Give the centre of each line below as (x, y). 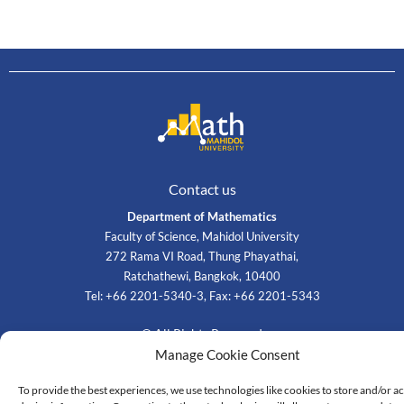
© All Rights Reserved (202, 333)
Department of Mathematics (202, 216)
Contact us (202, 189)
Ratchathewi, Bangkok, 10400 (202, 276)
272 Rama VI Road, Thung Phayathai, (202, 256)
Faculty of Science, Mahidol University (202, 236)
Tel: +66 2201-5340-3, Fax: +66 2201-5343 (202, 296)
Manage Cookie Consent (227, 354)
